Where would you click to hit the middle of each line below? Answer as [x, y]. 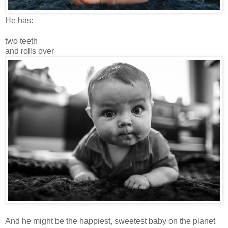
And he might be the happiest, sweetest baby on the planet [110, 221]
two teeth [21, 41]
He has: [19, 21]
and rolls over [30, 51]
